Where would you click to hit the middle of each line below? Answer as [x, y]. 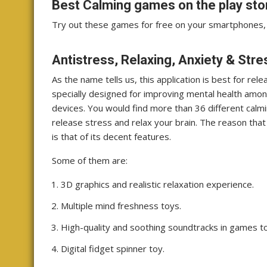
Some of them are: [90, 160]
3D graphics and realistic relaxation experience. [157, 184]
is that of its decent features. [113, 136]
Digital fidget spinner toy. [113, 248]
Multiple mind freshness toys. [121, 205]
